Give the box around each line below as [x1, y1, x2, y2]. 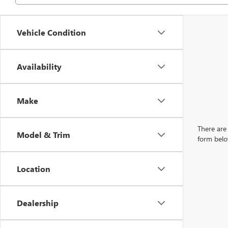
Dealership [17, 197, 59, 209]
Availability [17, 61, 62, 72]
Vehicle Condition [17, 27, 86, 38]
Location [17, 163, 50, 175]
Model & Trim [17, 129, 70, 140]
